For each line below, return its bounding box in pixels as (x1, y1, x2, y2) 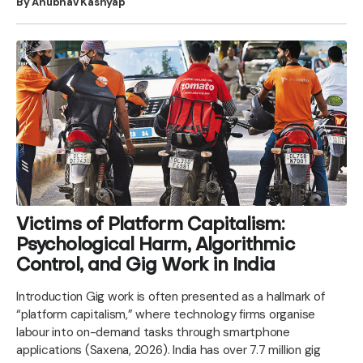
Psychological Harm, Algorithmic (16, 237, 295, 254)
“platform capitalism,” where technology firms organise (16, 305, 316, 322)
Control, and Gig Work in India (16, 257, 275, 275)
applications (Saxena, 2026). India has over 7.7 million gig (16, 341, 321, 358)
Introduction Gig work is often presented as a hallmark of (16, 288, 325, 305)
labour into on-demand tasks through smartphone (16, 323, 290, 340)
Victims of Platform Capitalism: (16, 216, 284, 234)
